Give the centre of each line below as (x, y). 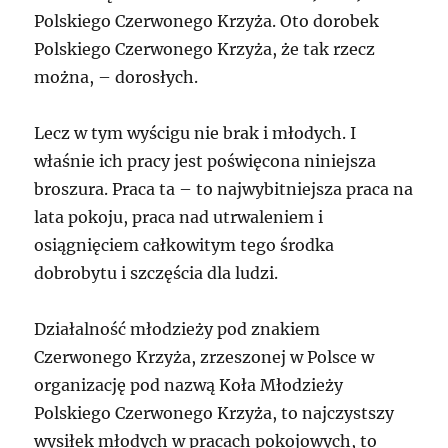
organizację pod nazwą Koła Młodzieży (189, 385)
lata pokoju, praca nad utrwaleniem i (179, 217)
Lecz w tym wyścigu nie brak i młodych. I (195, 133)
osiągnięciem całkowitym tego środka (184, 245)
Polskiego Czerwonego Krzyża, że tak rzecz (205, 49)
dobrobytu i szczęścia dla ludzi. (156, 273)
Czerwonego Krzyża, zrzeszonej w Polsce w (204, 357)
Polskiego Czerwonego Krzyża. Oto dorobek (207, 21)
